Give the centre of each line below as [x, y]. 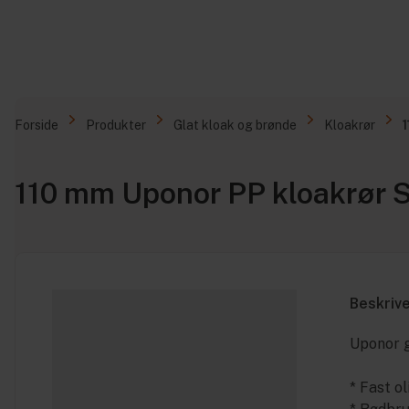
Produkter [116, 125]
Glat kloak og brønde [235, 125]
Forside [37, 125]
